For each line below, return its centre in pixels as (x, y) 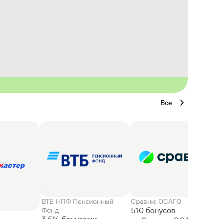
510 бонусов (154, 210)
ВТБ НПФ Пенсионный (78, 201)
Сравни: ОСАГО (156, 201)
